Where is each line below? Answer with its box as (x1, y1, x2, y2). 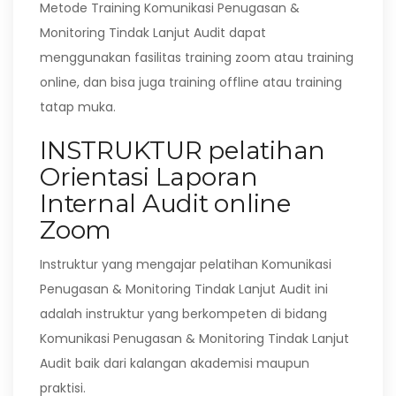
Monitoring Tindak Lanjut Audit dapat (40, 24, 266, 42)
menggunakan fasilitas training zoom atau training (40, 49, 354, 66)
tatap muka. (40, 98, 116, 116)
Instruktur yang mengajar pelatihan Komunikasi (40, 255, 331, 273)
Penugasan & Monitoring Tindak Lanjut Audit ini (40, 280, 328, 298)
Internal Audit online (40, 188, 291, 218)
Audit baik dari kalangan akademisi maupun (40, 354, 309, 372)
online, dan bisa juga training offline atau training (40, 73, 342, 91)
